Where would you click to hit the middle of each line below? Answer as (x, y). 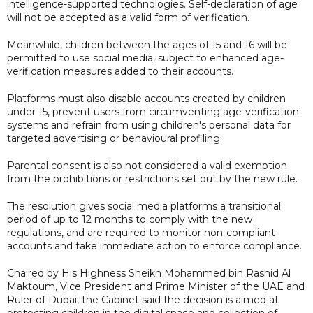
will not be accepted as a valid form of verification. (128, 17)
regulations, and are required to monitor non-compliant (141, 232)
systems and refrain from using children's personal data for (149, 125)
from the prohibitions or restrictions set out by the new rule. (154, 179)
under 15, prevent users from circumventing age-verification (153, 111)
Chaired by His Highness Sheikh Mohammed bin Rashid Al (149, 273)
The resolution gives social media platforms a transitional (144, 206)
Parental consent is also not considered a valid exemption (147, 165)
